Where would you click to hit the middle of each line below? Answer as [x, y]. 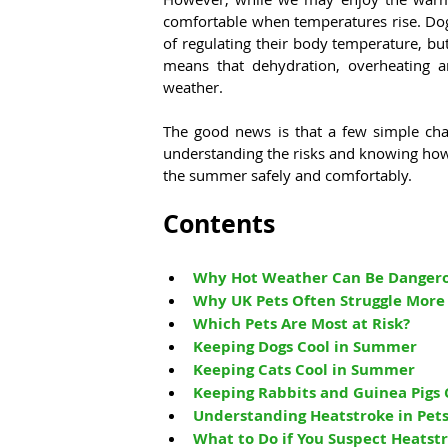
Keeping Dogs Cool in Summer [305, 347]
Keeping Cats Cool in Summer [304, 370]
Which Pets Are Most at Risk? [301, 324]
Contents [219, 224]
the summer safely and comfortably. [287, 175]
